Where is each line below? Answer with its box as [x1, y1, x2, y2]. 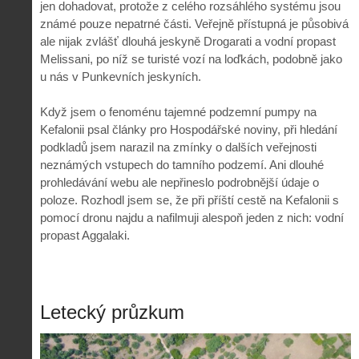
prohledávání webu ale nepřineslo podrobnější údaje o [40, 175, 319, 190]
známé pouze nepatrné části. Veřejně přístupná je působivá [40, 16, 349, 30]
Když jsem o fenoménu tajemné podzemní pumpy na [40, 105, 317, 119]
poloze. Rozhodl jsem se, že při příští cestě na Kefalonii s [40, 193, 339, 208]
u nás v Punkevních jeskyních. [40, 69, 201, 83]
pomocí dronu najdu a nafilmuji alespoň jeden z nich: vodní [40, 211, 344, 225]
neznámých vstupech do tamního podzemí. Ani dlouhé [40, 158, 324, 172]
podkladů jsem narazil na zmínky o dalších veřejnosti [40, 140, 317, 155]
